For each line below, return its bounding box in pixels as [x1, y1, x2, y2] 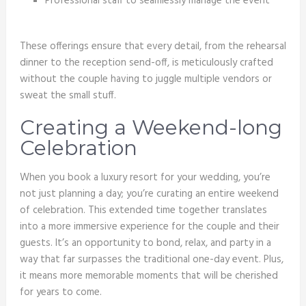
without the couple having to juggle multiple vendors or [19, 71, 272, 88]
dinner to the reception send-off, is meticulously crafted [19, 55, 273, 72]
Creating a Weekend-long [19, 115, 282, 141]
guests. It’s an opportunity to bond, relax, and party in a [19, 235, 271, 252]
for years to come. [19, 284, 102, 301]
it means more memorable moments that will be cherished [19, 268, 278, 285]
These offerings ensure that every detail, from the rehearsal [19, 38, 286, 55]
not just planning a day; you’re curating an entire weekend [19, 186, 279, 203]
